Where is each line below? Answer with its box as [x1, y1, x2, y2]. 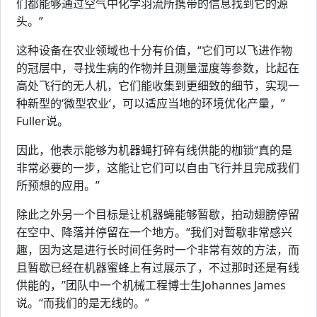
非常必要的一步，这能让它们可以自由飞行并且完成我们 [16, 159, 299, 175]
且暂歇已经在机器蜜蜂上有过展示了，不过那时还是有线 [16, 259, 299, 275]
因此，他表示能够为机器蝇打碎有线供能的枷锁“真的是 [16, 142, 292, 158]
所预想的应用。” [16, 177, 100, 193]
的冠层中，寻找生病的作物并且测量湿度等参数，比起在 [16, 59, 299, 76]
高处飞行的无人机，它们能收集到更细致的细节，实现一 [16, 77, 299, 93]
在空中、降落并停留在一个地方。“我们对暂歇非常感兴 [16, 224, 292, 240]
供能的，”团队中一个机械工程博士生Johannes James [16, 277, 286, 293]
